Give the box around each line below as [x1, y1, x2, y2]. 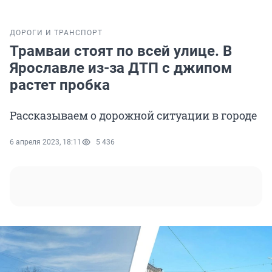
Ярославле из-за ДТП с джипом [10, 59, 232, 77]
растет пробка [10, 76, 110, 94]
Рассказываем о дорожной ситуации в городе [10, 108, 257, 123]
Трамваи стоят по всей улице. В [10, 42, 232, 60]
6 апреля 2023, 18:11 [10, 138, 81, 147]
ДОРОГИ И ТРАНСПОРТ [10, 29, 103, 38]
